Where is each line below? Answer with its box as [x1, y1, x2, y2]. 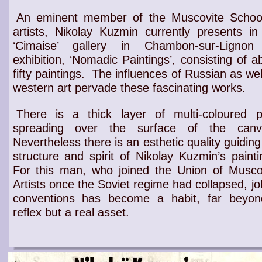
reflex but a [12, 206, 75, 219]
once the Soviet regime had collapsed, [45, 178, 251, 191]
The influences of [88, 67, 185, 80]
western [12, 81, 57, 94]
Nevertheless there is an [12, 136, 143, 149]
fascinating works [152, 81, 242, 94]
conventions [12, 192, 75, 205]
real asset [74, 206, 126, 219]
